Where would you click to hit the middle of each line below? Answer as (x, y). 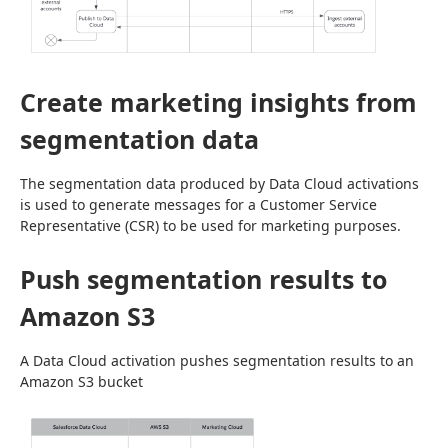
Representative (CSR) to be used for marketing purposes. (210, 225)
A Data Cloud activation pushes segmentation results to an (217, 360)
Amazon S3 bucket (81, 381)
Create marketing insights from (218, 101)
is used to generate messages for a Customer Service (198, 204)
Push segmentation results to (203, 278)
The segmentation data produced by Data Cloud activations (219, 183)
